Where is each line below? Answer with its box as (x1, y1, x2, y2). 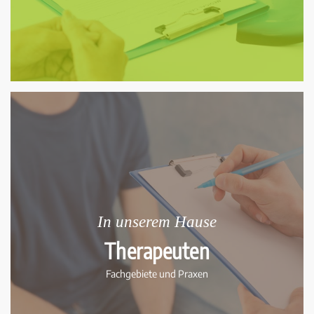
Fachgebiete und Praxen (106, 268, 208, 280)
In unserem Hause (97, 213, 217, 231)
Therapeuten (104, 238, 210, 265)
